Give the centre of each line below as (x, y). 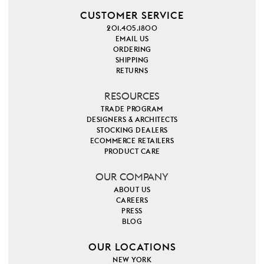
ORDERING (132, 49)
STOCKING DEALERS (132, 130)
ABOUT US (132, 189)
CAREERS (132, 200)
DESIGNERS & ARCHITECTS (132, 119)
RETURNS (132, 70)
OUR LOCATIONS (132, 247)
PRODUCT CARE (132, 151)
